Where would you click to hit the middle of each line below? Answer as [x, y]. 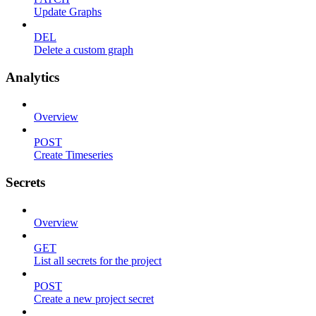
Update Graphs [68, 11]
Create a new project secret [94, 298]
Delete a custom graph [84, 49]
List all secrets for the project [98, 260]
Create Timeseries [73, 155]
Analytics [32, 77]
